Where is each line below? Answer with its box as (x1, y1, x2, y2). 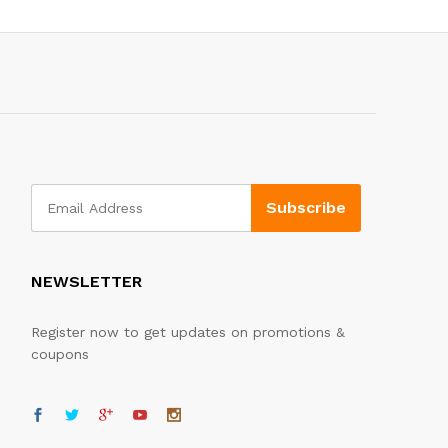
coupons (31, 345, 89, 362)
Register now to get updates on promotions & (31, 323, 345, 340)
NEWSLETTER (31, 271, 142, 291)
